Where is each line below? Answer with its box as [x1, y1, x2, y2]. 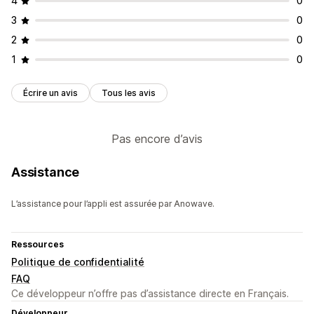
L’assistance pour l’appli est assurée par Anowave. [11, 198, 214, 210]
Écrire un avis [23, 88, 78, 99]
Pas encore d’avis [111, 132, 203, 146]
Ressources [11, 239, 64, 250]
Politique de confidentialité [11, 256, 144, 268]
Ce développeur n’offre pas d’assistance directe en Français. [11, 287, 289, 300]
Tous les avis [102, 88, 156, 99]
